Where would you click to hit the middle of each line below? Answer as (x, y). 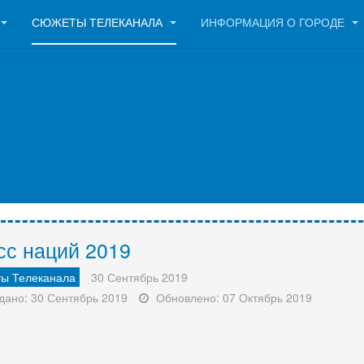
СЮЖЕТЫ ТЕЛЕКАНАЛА (99, 22)
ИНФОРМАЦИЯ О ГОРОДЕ (274, 22)
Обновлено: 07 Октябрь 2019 (234, 297)
